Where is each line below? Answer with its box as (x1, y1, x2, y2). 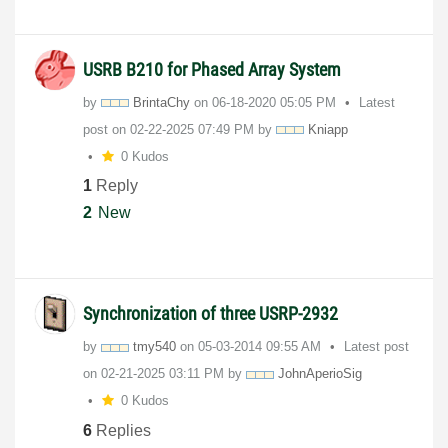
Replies (92, 421, 151, 439)
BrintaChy (133, 94, 190, 110)
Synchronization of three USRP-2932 (83, 303, 338, 325)
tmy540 (133, 339, 176, 355)
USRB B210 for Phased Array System (83, 58, 341, 80)
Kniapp (308, 121, 348, 137)
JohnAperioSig (278, 366, 362, 382)
